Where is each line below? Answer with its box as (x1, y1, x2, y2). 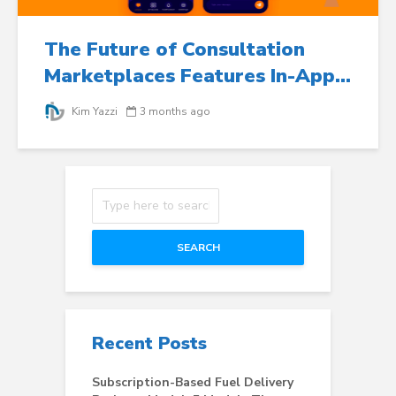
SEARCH (176, 240, 220, 255)
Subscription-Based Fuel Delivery (92, 373, 293, 391)
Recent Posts (92, 331, 207, 355)
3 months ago (140, 103, 210, 118)
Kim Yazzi (69, 103, 118, 118)
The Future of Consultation (44, 35, 305, 63)
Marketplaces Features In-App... (44, 62, 351, 89)
